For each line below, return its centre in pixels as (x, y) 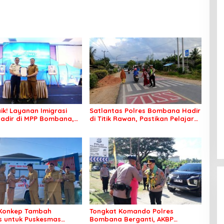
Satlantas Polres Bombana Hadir (145, 111)
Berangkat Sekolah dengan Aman (145, 127)
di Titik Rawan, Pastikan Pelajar (141, 119)
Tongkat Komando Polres (131, 211)
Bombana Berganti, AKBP (131, 219)
